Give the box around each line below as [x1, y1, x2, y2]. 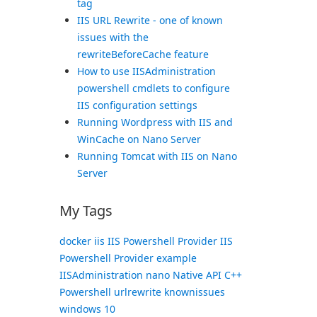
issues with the [76, 30, 149, 44]
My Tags [59, 201, 113, 220]
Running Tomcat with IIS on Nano [76, 149, 237, 163]
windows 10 [59, 302, 115, 316]
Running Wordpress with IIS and [76, 115, 233, 129]
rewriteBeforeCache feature [76, 47, 209, 61]
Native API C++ [172, 268, 242, 282]
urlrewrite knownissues [113, 285, 225, 299]
